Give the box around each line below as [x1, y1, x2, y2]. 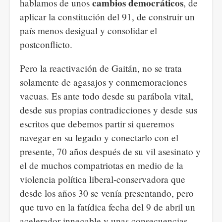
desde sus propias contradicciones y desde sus [20, 104, 197, 116]
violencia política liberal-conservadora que [20, 173, 185, 185]
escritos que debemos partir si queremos [20, 117, 174, 130]
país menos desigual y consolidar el [20, 24, 157, 37]
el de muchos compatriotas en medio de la [20, 159, 183, 171]
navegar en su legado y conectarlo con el [20, 131, 178, 144]
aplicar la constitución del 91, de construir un [20, 10, 195, 23]
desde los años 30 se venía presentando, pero [20, 187, 194, 199]
